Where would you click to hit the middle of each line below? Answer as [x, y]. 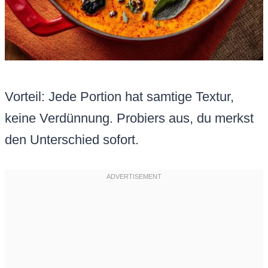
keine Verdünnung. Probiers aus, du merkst [129, 118]
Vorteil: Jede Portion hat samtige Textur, [119, 97]
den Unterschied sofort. [72, 140]
